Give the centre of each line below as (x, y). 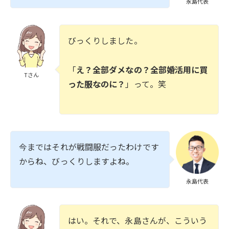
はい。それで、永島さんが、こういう (138, 220)
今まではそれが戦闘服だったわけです (89, 147)
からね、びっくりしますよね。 (77, 161)
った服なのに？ (97, 84)
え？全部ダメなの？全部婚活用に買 (142, 70)
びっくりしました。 (105, 41)
